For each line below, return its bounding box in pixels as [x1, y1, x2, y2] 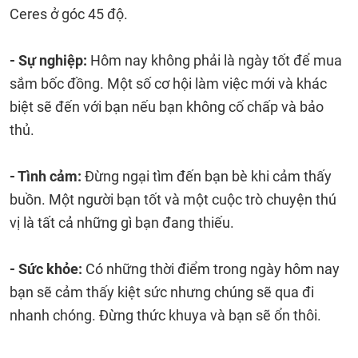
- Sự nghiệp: [10, 52, 90, 69]
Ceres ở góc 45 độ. [10, 6, 128, 22]
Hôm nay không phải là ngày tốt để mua [90, 52, 342, 69]
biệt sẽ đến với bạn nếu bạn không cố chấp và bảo [10, 98, 324, 115]
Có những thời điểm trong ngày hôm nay [86, 261, 340, 277]
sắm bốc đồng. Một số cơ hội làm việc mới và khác [10, 75, 327, 92]
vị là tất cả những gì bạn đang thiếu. [10, 214, 234, 231]
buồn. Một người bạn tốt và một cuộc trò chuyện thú [10, 191, 336, 208]
